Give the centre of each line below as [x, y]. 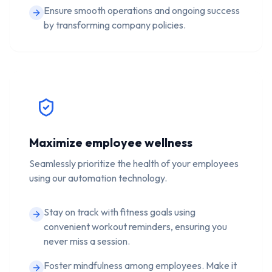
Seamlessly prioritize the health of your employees [134, 163]
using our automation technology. [98, 178]
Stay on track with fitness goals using [120, 212]
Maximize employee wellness [111, 142]
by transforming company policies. [115, 25]
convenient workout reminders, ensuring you [135, 226]
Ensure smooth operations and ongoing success [142, 10]
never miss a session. [87, 241]
